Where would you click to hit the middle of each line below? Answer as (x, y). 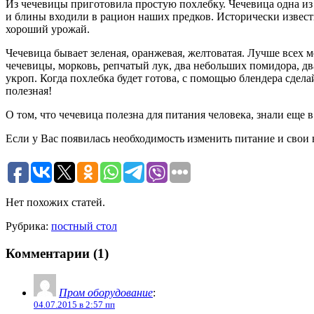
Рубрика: (28, 226)
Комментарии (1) (57, 253)
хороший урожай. (48, 29)
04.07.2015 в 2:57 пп (74, 305)
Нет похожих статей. (55, 202)
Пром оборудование (106, 293)
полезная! (29, 90)
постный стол (84, 226)
